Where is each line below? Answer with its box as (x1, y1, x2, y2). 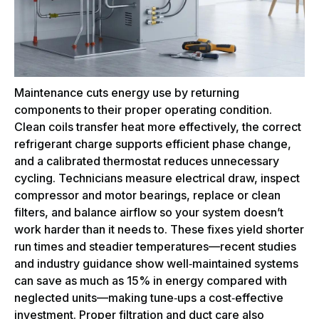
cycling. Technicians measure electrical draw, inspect (14, 171, 300, 186)
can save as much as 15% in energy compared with (14, 273, 287, 288)
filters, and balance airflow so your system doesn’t (14, 205, 283, 220)
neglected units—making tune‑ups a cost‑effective (14, 291, 283, 305)
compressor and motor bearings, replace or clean (14, 188, 281, 203)
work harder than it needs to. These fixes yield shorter (14, 222, 304, 237)
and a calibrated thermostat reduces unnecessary (14, 154, 279, 169)
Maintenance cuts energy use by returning (14, 85, 239, 100)
